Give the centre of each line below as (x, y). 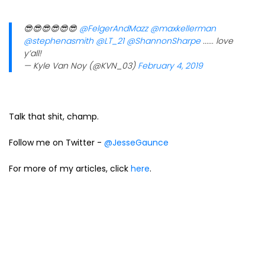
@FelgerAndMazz (114, 28)
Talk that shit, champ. (54, 117)
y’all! (33, 53)
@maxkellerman (183, 28)
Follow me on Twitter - (56, 143)
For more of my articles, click (70, 169)
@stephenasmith (59, 41)
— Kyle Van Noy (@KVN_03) (81, 66)
